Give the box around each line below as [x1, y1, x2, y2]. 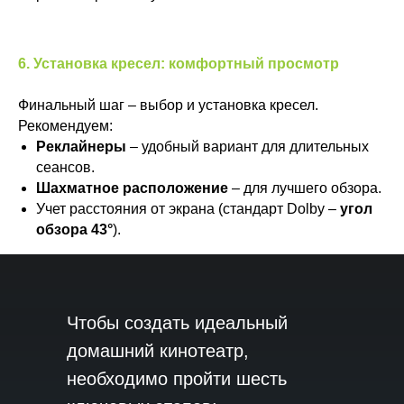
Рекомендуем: [18, 118, 113, 133]
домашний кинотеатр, [67, 341, 249, 361]
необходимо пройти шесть [67, 369, 287, 389]
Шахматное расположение [36, 180, 228, 196]
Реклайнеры [36, 139, 126, 154]
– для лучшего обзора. [228, 180, 381, 196]
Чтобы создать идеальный [67, 313, 288, 333]
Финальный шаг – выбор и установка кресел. [18, 97, 318, 113]
